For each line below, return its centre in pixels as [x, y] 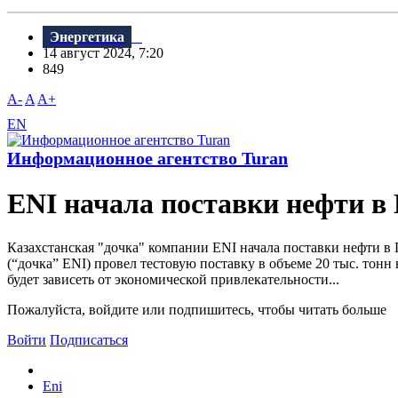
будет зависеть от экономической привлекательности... [173, 279]
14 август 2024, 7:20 [108, 53]
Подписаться [89, 339]
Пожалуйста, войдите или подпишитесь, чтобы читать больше [197, 309]
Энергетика [87, 37]
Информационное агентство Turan [147, 159]
